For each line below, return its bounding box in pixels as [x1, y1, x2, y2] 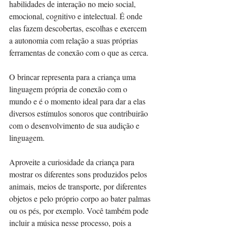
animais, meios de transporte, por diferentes [9, 181, 148, 192]
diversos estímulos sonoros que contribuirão [9, 108, 150, 119]
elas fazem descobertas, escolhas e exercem [9, 23, 148, 33]
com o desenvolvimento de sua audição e [9, 120, 141, 131]
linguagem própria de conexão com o [9, 84, 129, 94]
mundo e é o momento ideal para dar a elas [9, 96, 147, 106]
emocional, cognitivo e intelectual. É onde [9, 11, 144, 21]
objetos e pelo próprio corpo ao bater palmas [9, 193, 153, 204]
